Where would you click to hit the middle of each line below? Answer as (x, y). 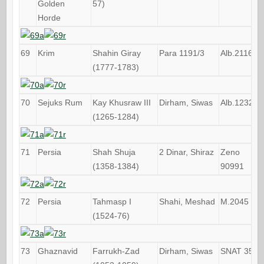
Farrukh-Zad (116, 251)
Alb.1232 (237, 102)
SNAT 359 (239, 251)
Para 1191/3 (181, 53)
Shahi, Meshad (187, 201)
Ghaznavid (57, 251)
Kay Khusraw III (121, 102)
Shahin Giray (116, 53)
